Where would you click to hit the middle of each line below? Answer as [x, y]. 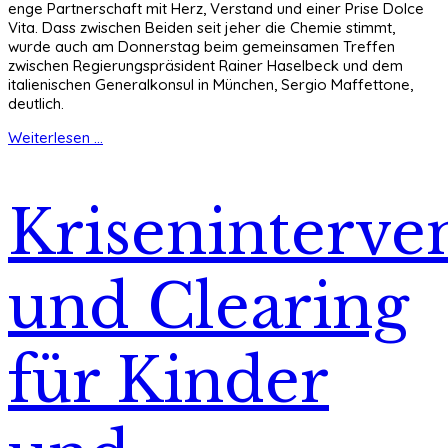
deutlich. [36, 103]
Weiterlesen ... [55, 137]
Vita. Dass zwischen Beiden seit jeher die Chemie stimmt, [201, 27]
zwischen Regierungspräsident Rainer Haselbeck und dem [205, 65]
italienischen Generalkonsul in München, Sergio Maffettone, [210, 84]
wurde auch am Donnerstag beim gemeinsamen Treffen [201, 46]
